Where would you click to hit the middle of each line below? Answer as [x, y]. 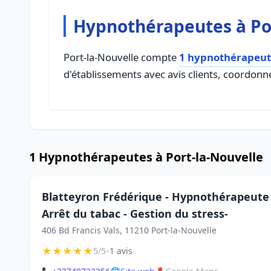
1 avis [121, 251]
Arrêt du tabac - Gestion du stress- [135, 214]
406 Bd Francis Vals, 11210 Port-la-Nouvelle [129, 230]
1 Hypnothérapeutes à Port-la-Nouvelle [146, 157]
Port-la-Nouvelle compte [121, 57]
